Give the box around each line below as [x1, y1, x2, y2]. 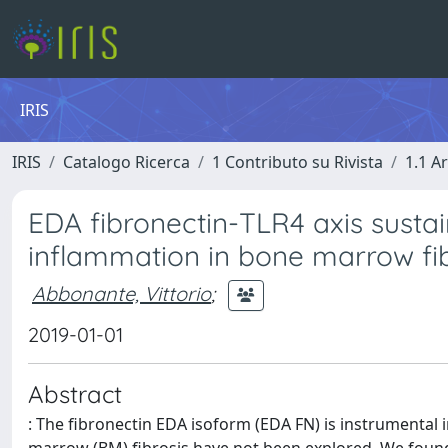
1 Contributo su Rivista [212, 151, 383, 173]
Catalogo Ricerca [63, 151, 190, 173]
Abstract [28, 379, 122, 409]
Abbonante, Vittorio [32, 280, 211, 306]
